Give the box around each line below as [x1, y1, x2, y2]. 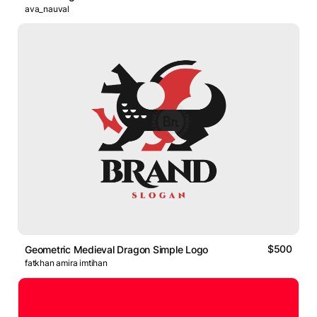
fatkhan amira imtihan [25, 258, 108, 269]
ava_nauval [25, 4, 69, 15]
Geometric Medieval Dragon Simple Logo [25, 243, 209, 256]
